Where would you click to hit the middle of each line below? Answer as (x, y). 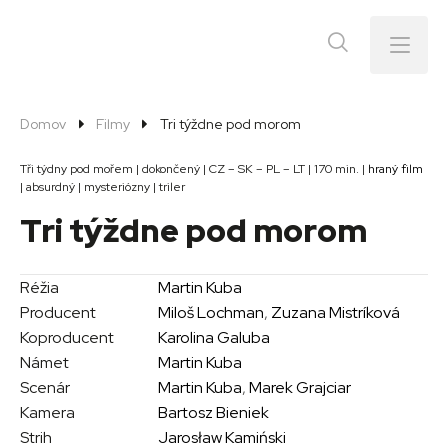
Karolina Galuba (214, 337)
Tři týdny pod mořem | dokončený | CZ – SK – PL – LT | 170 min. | (194, 169)
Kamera (47, 412)
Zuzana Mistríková (336, 312)
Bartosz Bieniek (214, 412)
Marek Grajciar (300, 387)
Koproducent (67, 337)
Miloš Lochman (211, 312)
